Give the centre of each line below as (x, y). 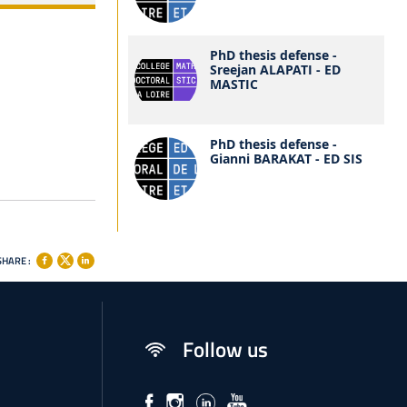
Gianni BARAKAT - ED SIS (287, 158)
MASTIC (234, 84)
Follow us (225, 349)
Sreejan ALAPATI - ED (276, 69)
